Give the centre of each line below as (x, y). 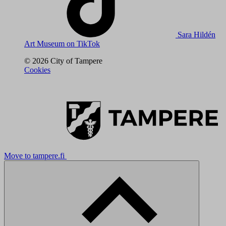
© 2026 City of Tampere (63, 61)
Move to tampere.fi (34, 155)
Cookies (37, 70)
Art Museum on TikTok (62, 43)
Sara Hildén (196, 34)
